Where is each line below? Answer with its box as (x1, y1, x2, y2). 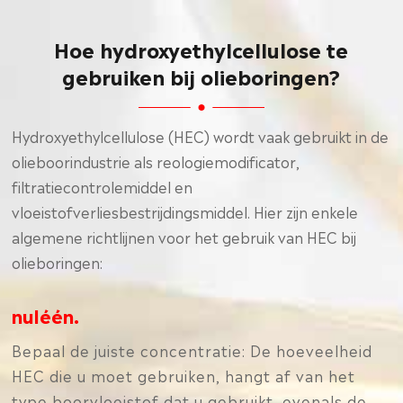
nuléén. (12, 301, 80, 328)
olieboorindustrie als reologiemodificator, (12, 150, 300, 172)
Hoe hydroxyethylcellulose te (54, 33, 349, 63)
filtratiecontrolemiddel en (12, 175, 193, 197)
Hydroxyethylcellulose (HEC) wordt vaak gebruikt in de (12, 125, 390, 147)
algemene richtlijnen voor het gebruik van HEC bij (12, 226, 357, 247)
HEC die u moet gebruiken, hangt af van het (12, 364, 356, 386)
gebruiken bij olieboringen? (62, 60, 341, 90)
